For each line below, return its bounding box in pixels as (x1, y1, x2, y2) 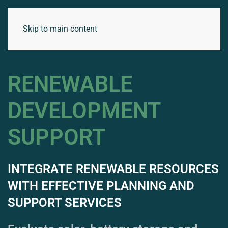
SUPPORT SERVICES (8, 195, 122, 210)
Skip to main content (23, 24, 97, 34)
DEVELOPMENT (8, 98, 160, 124)
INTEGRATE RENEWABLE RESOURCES (8, 162, 219, 176)
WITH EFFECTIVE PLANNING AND (8, 179, 194, 193)
